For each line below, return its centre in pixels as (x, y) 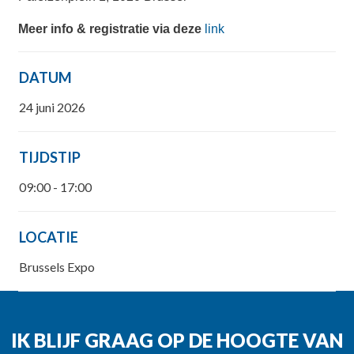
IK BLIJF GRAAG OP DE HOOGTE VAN (177, 340)
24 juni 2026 (52, 107)
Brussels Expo (56, 267)
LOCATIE (48, 237)
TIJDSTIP (49, 157)
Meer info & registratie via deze (111, 29)
